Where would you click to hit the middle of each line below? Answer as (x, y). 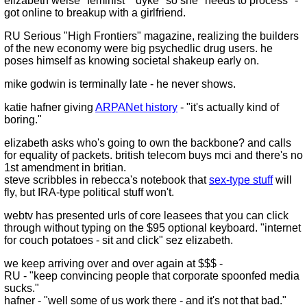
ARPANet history (136, 107)
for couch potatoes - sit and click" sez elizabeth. (119, 240)
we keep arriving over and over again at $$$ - (113, 263)
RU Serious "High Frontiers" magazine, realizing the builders (151, 36)
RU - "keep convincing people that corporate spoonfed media (152, 276)
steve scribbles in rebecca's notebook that (107, 180)
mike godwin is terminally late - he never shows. (120, 84)
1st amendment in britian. (65, 168)
